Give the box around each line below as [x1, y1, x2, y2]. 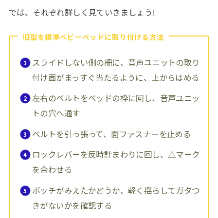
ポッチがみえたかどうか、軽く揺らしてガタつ [32, 184, 200, 196]
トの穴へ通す [32, 107, 80, 119]
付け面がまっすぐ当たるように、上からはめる [32, 71, 200, 83]
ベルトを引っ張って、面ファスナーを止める [32, 127, 191, 140]
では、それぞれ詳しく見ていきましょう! [8, 6, 156, 18]
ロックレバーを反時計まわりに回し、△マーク [32, 148, 200, 161]
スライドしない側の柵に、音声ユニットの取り [32, 56, 200, 68]
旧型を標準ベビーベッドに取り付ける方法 [22, 31, 164, 42]
